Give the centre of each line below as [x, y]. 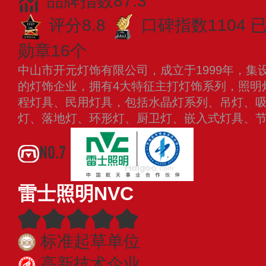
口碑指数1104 [194, 26]
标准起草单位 [90, 241]
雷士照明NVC [76, 193]
